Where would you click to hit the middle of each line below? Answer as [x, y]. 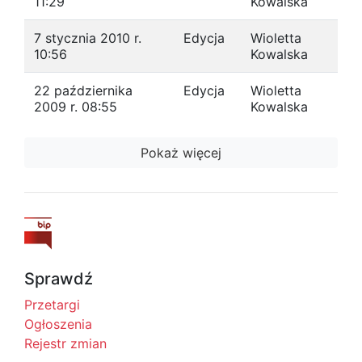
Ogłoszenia [58, 324]
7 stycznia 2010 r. [88, 38]
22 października [83, 90]
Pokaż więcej [181, 153]
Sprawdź [59, 279]
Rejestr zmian [65, 343]
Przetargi [52, 305]
